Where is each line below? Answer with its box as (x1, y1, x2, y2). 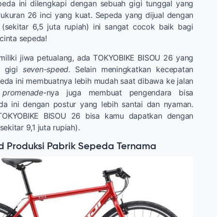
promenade (2, 87, 43, 97)
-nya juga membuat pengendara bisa (43, 87, 194, 97)
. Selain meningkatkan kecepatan (68, 64, 193, 74)
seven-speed (22, 64, 69, 74)
